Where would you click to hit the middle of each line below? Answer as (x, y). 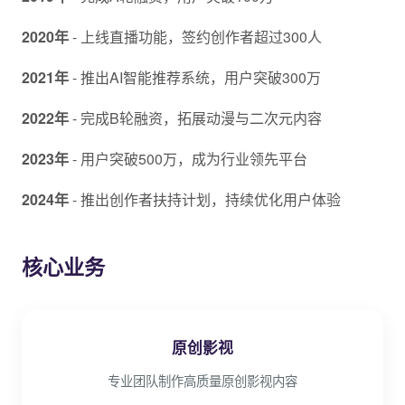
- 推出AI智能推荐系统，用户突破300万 (195, 77)
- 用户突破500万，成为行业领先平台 (188, 159)
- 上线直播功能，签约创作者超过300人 (195, 37)
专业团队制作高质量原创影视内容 (202, 380)
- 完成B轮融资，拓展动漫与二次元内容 (195, 118)
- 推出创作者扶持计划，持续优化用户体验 (205, 199)
